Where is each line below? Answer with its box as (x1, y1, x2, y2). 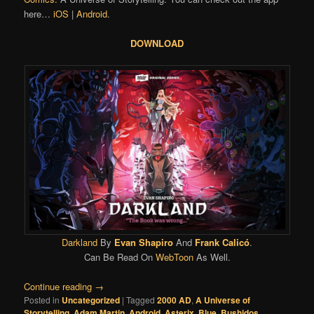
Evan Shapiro (114, 235, 173, 249)
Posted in (24, 294, 60, 306)
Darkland (62, 235, 97, 249)
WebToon (155, 250, 193, 264)
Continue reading (24, 280, 95, 294)
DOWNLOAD (130, 36, 184, 50)
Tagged (126, 294, 156, 306)
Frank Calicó (195, 235, 250, 249)
